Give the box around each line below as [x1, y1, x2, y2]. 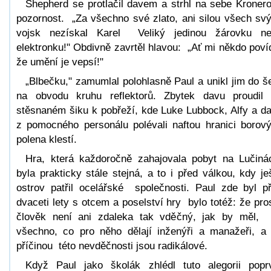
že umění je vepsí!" [16, 56, 103, 68]
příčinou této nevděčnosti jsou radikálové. [16, 240, 207, 252]
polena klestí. [16, 133, 77, 145]
